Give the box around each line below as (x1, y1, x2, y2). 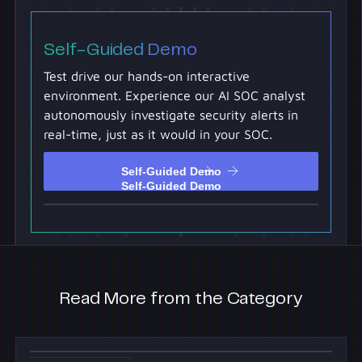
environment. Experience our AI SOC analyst (43, 88, 305, 103)
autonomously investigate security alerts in (43, 107, 298, 123)
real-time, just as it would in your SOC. (43, 127, 272, 142)
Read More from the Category (59, 291, 303, 307)
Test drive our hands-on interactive (43, 69, 250, 84)
